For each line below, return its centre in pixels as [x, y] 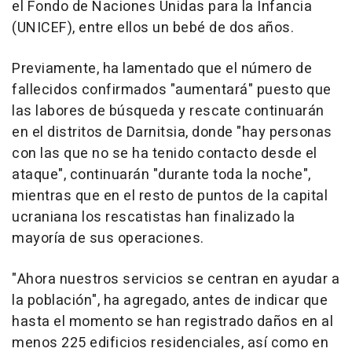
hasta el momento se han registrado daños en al [172, 322]
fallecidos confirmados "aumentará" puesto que [172, 90]
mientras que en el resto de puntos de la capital [170, 196]
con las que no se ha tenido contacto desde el [165, 154]
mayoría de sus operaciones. [108, 239]
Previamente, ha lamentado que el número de [162, 69]
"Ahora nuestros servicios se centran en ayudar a [176, 280]
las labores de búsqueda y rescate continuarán [168, 112]
